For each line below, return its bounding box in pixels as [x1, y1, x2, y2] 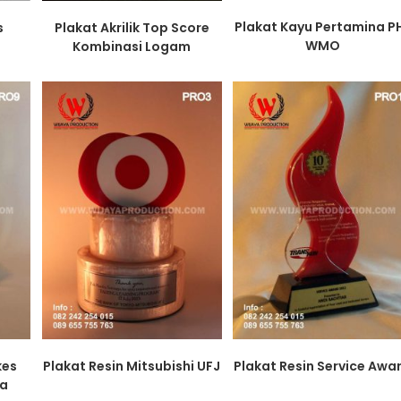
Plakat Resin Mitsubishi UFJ [43, 356, 221, 375]
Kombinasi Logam [73, 38, 192, 56]
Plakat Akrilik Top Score [54, 19, 209, 38]
